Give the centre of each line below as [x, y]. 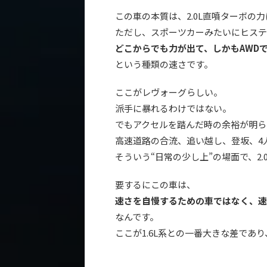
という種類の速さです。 [164, 64]
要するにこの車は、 [155, 184]
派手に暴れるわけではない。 [173, 108]
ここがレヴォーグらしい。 [169, 92]
